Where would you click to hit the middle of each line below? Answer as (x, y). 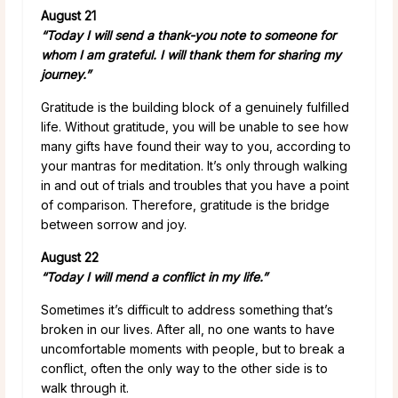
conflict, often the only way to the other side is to (184, 368)
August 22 (70, 257)
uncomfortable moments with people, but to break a (193, 348)
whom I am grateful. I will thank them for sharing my (191, 54)
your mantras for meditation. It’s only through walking (194, 165)
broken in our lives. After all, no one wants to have (188, 329)
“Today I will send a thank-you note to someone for (188, 35)
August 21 (68, 15)
